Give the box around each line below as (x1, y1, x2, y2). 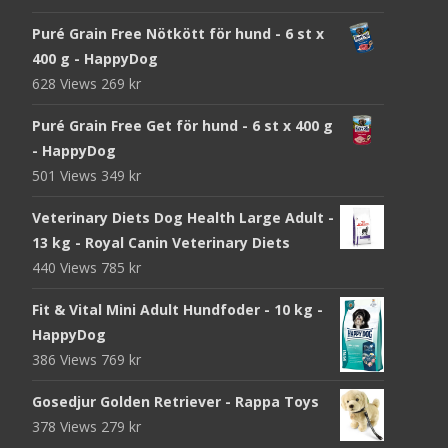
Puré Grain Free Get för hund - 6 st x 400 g (32, 115, 333, 135)
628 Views (32, 73, 101, 93)
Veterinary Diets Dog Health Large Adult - (32, 207, 334, 227)
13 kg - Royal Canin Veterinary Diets (32, 232, 290, 252)
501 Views (32, 165, 101, 185)
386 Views (32, 349, 101, 369)
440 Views (32, 257, 101, 277)
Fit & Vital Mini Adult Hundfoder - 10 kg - (32, 299, 323, 319)
